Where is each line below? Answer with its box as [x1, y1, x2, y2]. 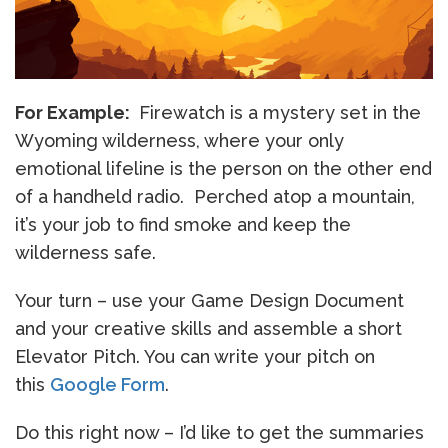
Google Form [50, 374, 165, 395]
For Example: [15, 102, 134, 123]
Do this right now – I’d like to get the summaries [15, 422, 424, 443]
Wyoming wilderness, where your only [15, 130, 344, 151]
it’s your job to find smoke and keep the [15, 214, 351, 235]
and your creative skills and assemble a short [15, 318, 402, 339]
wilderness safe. [15, 242, 156, 263]
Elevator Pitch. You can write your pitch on [15, 346, 375, 367]
